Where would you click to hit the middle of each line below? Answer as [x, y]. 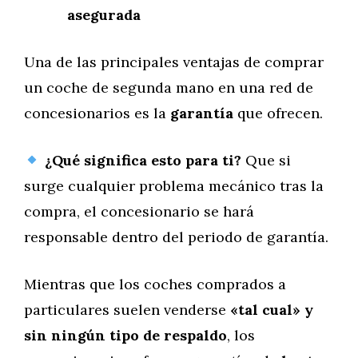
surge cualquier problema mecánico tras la [174, 186]
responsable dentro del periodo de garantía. [176, 237]
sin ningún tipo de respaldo [125, 335]
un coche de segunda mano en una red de [169, 88]
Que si [266, 160]
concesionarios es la [97, 113]
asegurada [104, 15]
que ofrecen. [278, 113]
